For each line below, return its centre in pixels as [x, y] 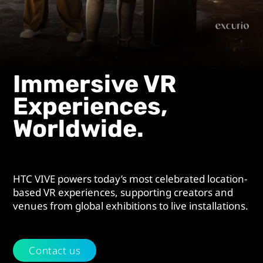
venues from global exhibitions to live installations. [131, 205]
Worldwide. [79, 128]
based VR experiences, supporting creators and [123, 192]
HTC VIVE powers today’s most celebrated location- [130, 178]
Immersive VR [95, 84]
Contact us [55, 250]
